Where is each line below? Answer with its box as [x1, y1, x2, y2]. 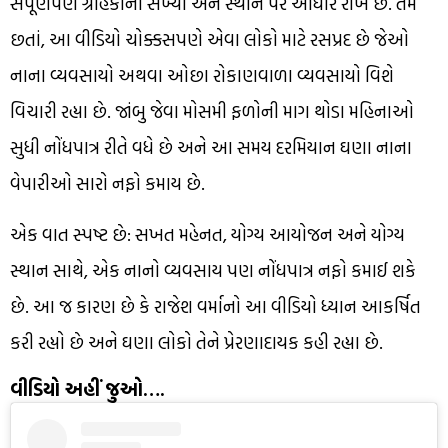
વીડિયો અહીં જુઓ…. [10, 374, 165, 403]
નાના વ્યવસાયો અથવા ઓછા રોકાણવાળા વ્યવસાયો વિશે [10, 61, 394, 89]
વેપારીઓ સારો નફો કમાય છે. [10, 169, 205, 197]
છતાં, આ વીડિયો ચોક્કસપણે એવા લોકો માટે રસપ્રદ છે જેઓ [10, 25, 409, 53]
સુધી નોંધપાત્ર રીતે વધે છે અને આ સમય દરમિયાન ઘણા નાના [10, 133, 412, 161]
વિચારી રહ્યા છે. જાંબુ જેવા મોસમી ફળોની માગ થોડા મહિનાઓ [10, 97, 414, 125]
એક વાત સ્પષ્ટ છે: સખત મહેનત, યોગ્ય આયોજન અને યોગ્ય [10, 220, 405, 248]
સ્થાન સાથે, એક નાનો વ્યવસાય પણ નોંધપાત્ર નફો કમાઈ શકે [10, 256, 416, 284]
